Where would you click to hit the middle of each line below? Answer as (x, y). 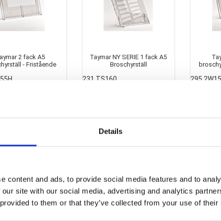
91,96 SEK (20, 90)
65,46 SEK (129, 90)
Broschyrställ (128, 65)
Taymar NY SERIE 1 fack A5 (129, 57)
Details (110, 131)
